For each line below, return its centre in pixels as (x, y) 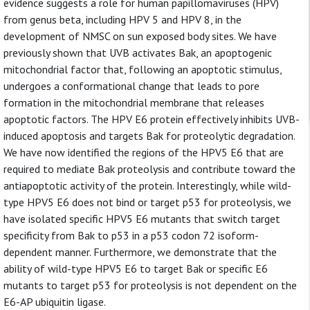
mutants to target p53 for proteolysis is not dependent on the (150, 285)
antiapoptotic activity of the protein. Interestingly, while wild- (147, 185)
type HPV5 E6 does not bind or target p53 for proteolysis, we (147, 202)
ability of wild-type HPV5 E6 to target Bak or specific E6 (136, 268)
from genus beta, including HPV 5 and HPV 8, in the (122, 19)
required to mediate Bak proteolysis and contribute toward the (149, 169)
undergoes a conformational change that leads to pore (131, 86)
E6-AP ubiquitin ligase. (55, 302)
